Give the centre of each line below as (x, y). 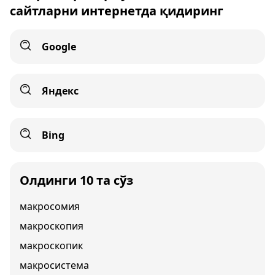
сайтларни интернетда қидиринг (117, 11)
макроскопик (51, 246)
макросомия (50, 206)
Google (59, 47)
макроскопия (52, 226)
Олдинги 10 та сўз (76, 180)
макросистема (54, 265)
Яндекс (60, 91)
